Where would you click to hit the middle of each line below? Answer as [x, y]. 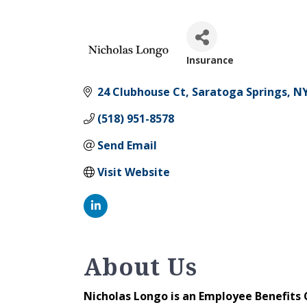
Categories [237, 75]
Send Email [127, 145]
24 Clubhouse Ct [142, 91]
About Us [140, 266]
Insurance [210, 60]
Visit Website [134, 172]
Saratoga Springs [240, 91]
